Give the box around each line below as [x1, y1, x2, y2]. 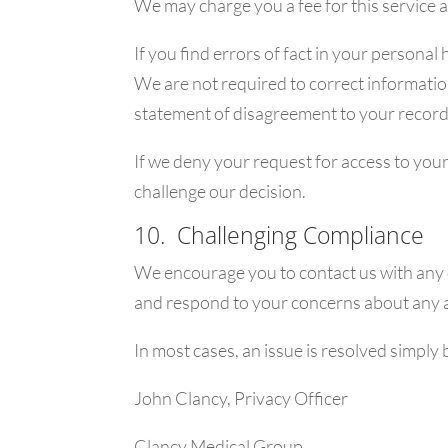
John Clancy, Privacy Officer [134, 387, 349, 410]
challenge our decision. [134, 180, 307, 203]
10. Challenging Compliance [134, 219, 425, 252]
